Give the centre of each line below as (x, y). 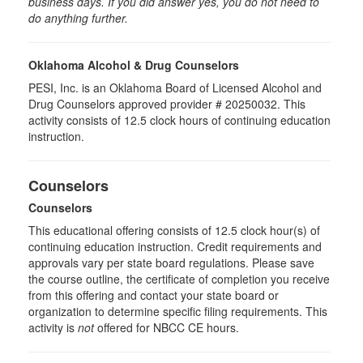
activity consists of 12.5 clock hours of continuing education (179, 120)
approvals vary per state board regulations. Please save (171, 263)
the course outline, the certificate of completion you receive (179, 279)
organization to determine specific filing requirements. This (178, 311)
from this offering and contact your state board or (154, 295)
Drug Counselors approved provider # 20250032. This (167, 104)
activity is (53, 327)
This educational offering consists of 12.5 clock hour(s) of (174, 230)
